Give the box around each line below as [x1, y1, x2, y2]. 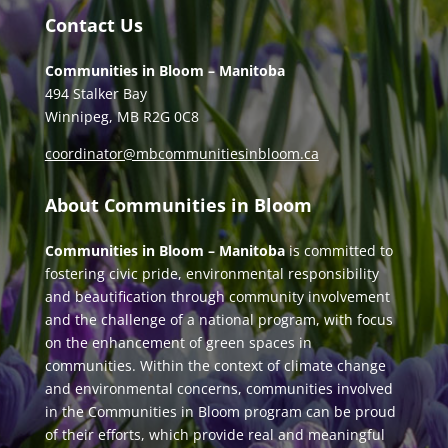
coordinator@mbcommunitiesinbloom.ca [44, 143, 319, 163]
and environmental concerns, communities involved [44, 378, 393, 398]
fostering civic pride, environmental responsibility [44, 263, 379, 283]
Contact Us [44, 12, 143, 37]
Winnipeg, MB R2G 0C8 [44, 106, 199, 126]
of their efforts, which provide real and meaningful [44, 424, 385, 444]
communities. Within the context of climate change [44, 355, 386, 375]
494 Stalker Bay [44, 83, 147, 103]
